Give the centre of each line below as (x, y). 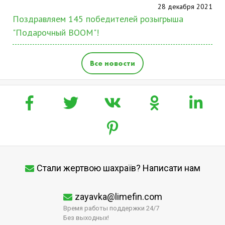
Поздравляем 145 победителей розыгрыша (98, 19)
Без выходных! (86, 218)
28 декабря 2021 (185, 7)
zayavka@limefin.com (118, 197)
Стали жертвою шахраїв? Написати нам (118, 168)
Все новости (113, 63)
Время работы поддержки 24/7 (111, 208)
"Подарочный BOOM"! (56, 32)
